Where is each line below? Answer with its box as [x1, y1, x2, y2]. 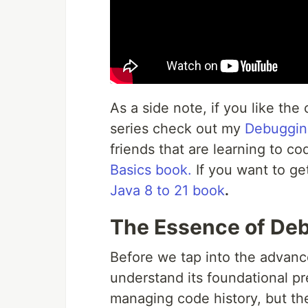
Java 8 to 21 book [110, 182, 225, 199]
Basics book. [110, 162, 192, 179]
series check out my [110, 120, 245, 137]
